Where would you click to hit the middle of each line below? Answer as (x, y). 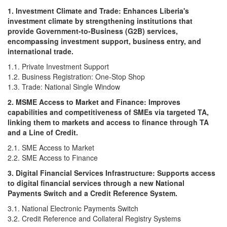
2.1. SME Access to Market (53, 147)
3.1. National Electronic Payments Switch (73, 208)
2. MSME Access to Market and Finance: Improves (94, 102)
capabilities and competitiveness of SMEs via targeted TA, (108, 112)
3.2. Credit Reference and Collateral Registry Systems (94, 218)
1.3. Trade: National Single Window (64, 86)
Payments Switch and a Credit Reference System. (92, 193)
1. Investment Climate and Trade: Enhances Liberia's (98, 10)
